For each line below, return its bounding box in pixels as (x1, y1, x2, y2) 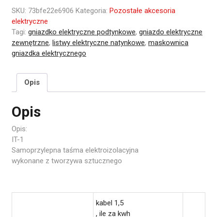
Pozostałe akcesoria (109, 6, 175, 15)
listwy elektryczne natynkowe (52, 38, 145, 47)
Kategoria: (76, 6, 109, 15)
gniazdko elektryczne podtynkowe (28, 27, 136, 36)
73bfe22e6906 (28, 6, 74, 15)
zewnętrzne (12, 38, 49, 47)
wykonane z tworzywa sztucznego (12, 156, 122, 165)
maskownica (148, 38, 188, 47)
